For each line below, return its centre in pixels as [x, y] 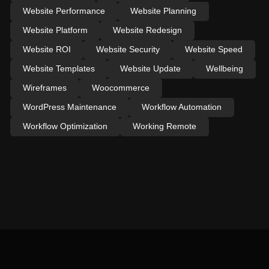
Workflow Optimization [65, 126]
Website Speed [213, 49]
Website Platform [55, 30]
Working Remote [164, 126]
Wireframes [44, 87]
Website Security [128, 49]
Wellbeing [224, 68]
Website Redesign [147, 30]
